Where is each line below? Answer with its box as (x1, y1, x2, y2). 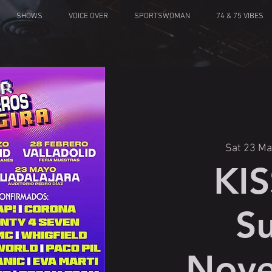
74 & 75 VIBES (216, 12, 263, 21)
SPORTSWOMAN (134, 12, 190, 21)
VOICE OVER (68, 12, 108, 21)
